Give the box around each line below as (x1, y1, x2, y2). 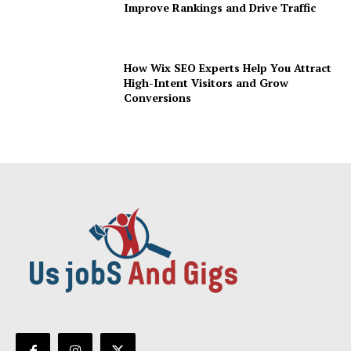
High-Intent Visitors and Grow (124, 74, 289, 90)
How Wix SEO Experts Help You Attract (124, 60, 332, 75)
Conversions (124, 89, 192, 105)
